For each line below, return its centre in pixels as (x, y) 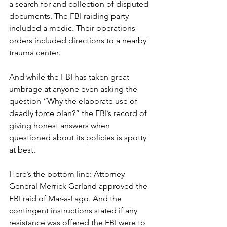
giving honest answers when (61, 125)
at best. (22, 149)
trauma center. (35, 52)
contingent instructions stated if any (74, 210)
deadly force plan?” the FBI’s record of (79, 113)
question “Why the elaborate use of (74, 101)
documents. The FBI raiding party (70, 16)
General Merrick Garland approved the (79, 186)
